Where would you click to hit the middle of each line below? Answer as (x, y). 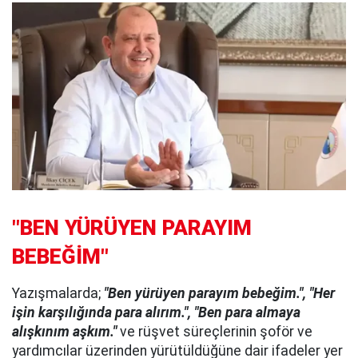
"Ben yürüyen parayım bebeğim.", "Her (219, 293)
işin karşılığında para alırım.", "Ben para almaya (156, 312)
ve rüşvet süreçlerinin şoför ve (215, 331)
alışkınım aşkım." (64, 331)
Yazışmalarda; (58, 293)
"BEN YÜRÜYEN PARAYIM (132, 227)
